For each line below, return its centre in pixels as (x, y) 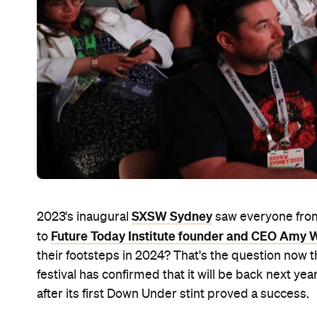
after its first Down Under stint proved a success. (173, 295)
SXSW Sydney (172, 217)
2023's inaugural (84, 218)
